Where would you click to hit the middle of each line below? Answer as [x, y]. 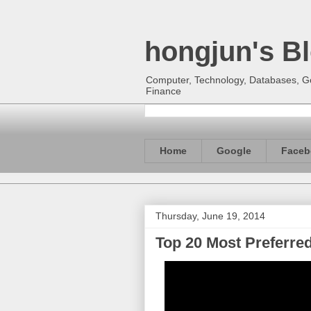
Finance [163, 91]
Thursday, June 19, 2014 [210, 216]
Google [234, 151]
